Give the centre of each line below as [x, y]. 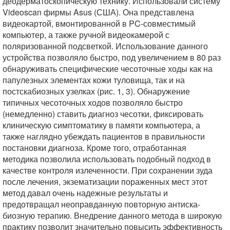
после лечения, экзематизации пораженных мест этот [105, 181]
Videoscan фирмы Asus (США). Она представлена [98, 12]
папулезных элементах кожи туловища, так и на [94, 80]
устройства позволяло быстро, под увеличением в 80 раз [112, 57]
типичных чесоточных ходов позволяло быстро [93, 102]
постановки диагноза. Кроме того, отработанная [94, 148]
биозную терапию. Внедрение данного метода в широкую [112, 215]
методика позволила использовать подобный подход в [107, 159]
